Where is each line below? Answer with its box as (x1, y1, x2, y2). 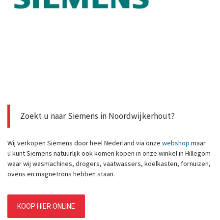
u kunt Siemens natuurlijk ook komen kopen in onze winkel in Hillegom (7, 148, 211, 158)
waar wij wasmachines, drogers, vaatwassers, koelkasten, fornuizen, (7, 159, 211, 168)
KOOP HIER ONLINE (17, 202, 75, 211)
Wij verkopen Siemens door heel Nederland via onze (7, 138, 162, 147)
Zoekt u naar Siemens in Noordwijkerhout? (20, 110, 175, 122)
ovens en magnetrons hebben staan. (7, 169, 115, 178)
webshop (162, 138, 190, 147)
